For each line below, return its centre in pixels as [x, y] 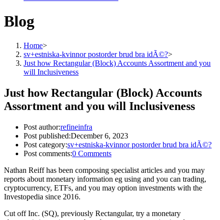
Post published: [47, 136]
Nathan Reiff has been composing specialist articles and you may [104, 170]
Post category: [45, 144]
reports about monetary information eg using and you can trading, [105, 179]
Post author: [42, 127]
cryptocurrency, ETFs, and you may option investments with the [103, 188]
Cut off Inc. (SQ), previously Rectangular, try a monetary [92, 213]
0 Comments [92, 153]
